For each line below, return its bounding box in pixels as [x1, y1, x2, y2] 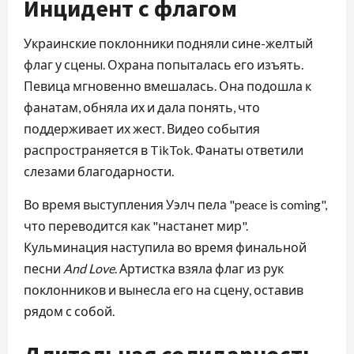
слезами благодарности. [24, 164, 174, 179]
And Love [63, 261, 115, 277]
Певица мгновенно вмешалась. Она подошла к [24, 78, 311, 94]
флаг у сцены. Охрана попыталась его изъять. [24, 57, 303, 73]
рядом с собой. [24, 303, 115, 319]
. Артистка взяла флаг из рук [115, 261, 284, 277]
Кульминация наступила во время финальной [24, 239, 307, 255]
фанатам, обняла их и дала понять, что [24, 100, 260, 115]
